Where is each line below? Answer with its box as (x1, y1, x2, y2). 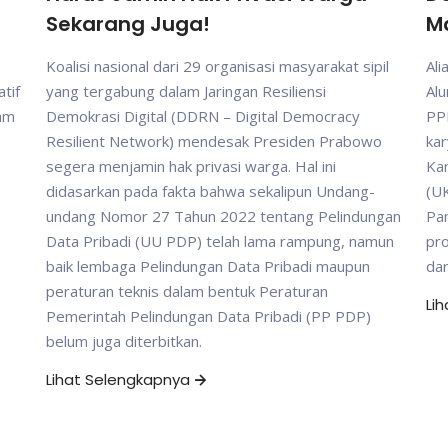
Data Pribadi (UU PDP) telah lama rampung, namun (46, 231, 394, 252)
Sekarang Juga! (46, 10, 210, 39)
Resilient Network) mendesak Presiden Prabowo (46, 131, 382, 152)
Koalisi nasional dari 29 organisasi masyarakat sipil (46, 56, 389, 77)
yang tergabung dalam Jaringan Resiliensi (46, 81, 326, 102)
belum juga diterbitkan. (46, 331, 202, 352)
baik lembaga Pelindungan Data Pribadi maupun (46, 256, 370, 277)
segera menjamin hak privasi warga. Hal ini (46, 156, 336, 177)
